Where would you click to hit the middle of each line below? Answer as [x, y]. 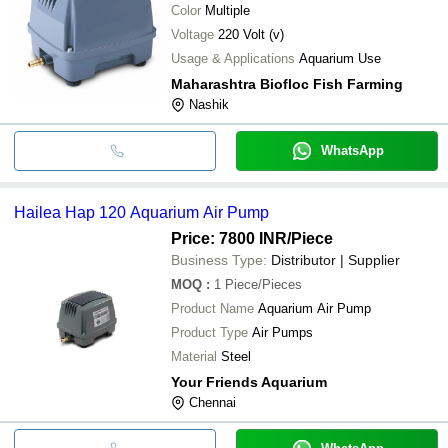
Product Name [212, 308]
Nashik [209, 104]
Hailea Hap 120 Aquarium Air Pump [141, 212]
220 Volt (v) [251, 34]
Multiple [227, 10]
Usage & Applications [233, 58]
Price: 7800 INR [229, 238]
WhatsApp [352, 150]
